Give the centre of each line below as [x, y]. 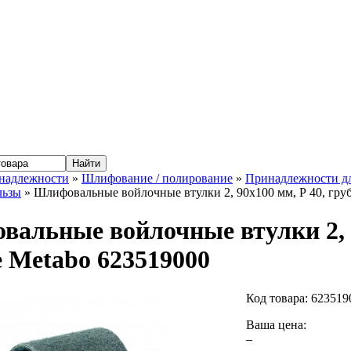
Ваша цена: [276, 324]
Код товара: [279, 298]
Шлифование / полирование [157, 178]
